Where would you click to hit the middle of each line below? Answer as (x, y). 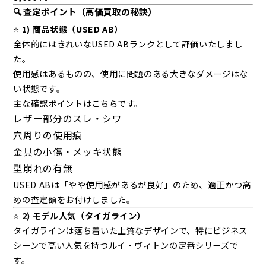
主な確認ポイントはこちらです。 (78, 103)
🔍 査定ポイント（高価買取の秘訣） (85, 12)
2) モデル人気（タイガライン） (84, 216)
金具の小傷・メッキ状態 (68, 152)
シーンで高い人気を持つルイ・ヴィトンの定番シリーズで (126, 245)
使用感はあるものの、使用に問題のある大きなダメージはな (131, 74)
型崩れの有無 (43, 169)
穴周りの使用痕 (48, 135)
